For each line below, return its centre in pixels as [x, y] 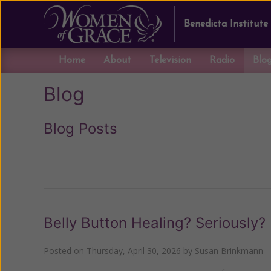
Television [170, 60]
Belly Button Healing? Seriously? [155, 223]
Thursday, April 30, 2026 [134, 251]
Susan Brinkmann [229, 251]
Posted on [65, 251]
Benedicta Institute [226, 24]
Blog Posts [80, 129]
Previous [78, 167]
